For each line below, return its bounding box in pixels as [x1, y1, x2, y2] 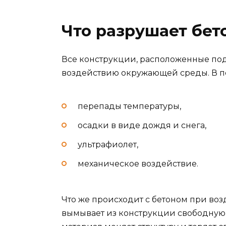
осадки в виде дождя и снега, [78, 120, 206, 130]
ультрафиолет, [78, 140, 138, 150]
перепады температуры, [78, 101, 181, 111]
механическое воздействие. [78, 159, 198, 169]
